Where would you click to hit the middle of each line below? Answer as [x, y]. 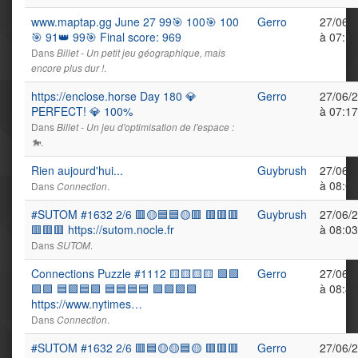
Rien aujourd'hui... [77, 170]
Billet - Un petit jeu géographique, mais [141, 53]
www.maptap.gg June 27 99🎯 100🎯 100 [135, 22]
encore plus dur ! [68, 68]
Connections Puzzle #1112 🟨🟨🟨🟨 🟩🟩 [135, 273]
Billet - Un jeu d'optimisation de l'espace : [145, 127]
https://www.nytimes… [87, 304]
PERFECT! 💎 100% [82, 111]
